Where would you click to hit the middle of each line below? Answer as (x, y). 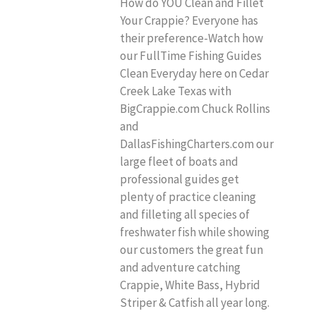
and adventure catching (180, 268)
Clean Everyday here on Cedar (194, 74)
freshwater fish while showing (195, 232)
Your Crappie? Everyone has (189, 21)
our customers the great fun (192, 250)
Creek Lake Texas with (176, 91)
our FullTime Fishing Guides (191, 56)
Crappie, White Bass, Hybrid (190, 285)
